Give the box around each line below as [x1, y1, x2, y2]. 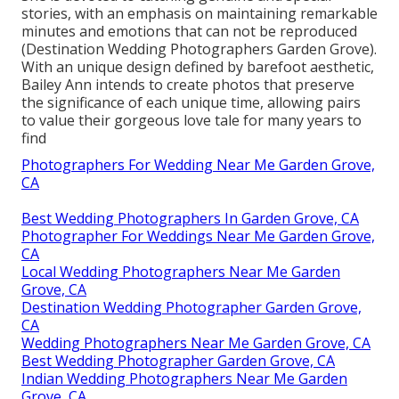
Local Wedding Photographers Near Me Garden [21, 261, 340, 281]
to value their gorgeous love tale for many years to [21, 110, 362, 130]
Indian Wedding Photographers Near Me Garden [21, 368, 347, 388]
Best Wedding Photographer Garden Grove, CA [21, 350, 335, 370]
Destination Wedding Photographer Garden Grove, [21, 297, 362, 317]
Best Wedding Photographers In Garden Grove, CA [21, 208, 359, 228]
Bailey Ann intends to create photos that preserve [21, 74, 354, 94]
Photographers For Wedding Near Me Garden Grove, [21, 154, 375, 175]
